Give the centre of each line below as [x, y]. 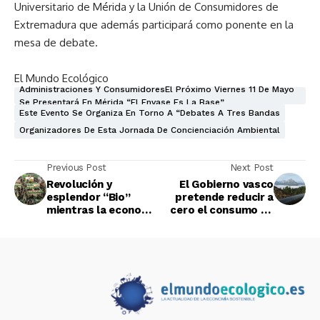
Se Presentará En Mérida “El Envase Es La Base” [122, 102]
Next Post [251, 167]
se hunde [70, 223]
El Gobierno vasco [226, 184]
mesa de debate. [56, 42]
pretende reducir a [224, 197]
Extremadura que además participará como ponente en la [154, 25]
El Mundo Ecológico [61, 78]
